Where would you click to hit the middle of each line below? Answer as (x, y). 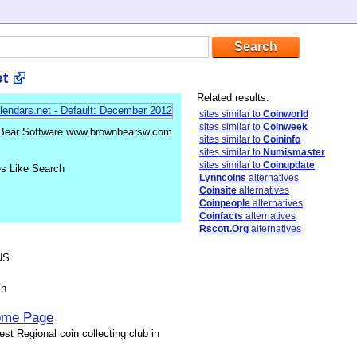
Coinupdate (289, 165)
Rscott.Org (224, 229)
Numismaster (294, 152)
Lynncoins (223, 178)
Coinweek (285, 127)
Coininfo (282, 139)
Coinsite (218, 190)
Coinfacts (221, 216)
